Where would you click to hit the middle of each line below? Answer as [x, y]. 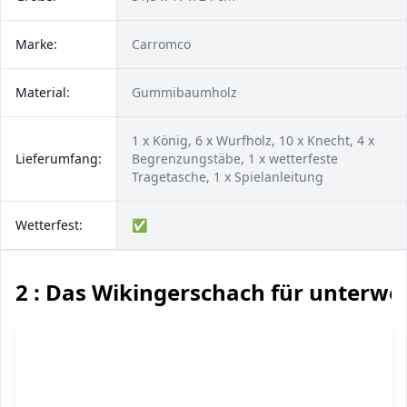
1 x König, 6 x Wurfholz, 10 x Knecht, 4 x [253, 140]
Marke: [36, 44]
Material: [43, 92]
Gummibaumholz [184, 92]
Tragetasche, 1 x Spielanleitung [228, 177]
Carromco [161, 44]
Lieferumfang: [59, 159]
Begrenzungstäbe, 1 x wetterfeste [235, 159]
